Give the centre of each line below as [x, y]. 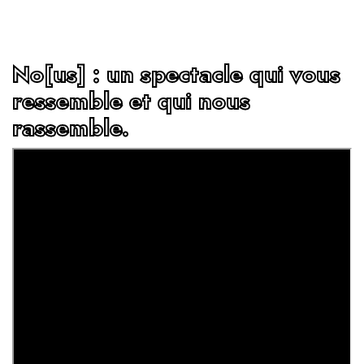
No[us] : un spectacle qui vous [176, 74]
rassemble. [71, 128]
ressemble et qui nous [131, 101]
